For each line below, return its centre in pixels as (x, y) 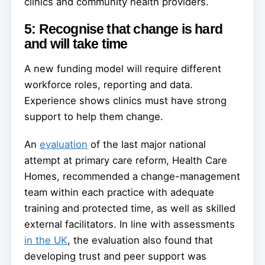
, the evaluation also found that (140, 240)
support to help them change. (94, 117)
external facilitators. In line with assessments (130, 224)
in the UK (46, 240)
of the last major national (147, 144)
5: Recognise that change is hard (124, 29)
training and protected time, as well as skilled (130, 208)
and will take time (76, 44)
